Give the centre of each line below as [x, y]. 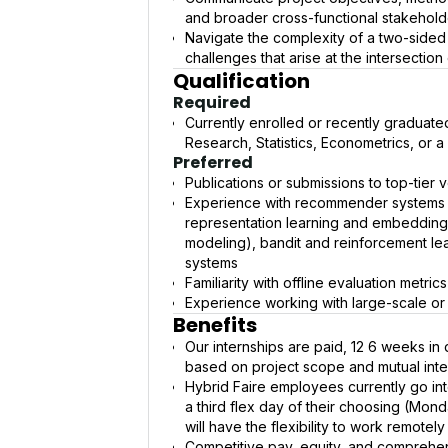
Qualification [241, 80]
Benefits [215, 325]
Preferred [213, 162]
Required [212, 102]
